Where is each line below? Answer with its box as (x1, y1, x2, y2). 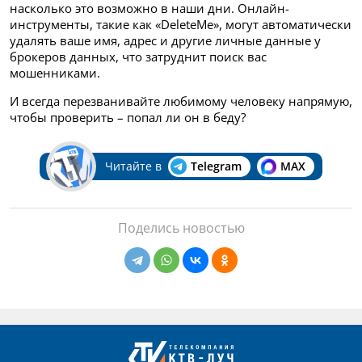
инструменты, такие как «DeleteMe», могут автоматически (10, 15, 351, 32)
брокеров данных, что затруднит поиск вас (10, 48, 267, 65)
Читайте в (104, 158, 162, 174)
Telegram (190, 158, 242, 174)
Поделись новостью (117, 218, 245, 237)
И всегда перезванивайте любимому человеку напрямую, (10, 92, 352, 109)
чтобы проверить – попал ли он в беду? (10, 108, 246, 125)
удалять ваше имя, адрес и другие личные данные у (10, 32, 321, 48)
